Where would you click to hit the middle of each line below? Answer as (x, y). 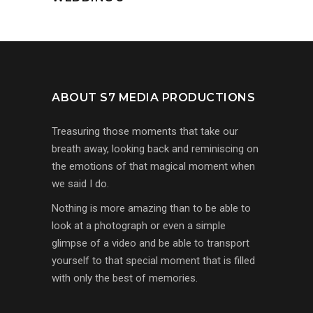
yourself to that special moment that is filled (153, 260)
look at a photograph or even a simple (139, 225)
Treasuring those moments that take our (145, 131)
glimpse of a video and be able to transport (151, 243)
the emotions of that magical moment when (153, 166)
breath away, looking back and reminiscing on (155, 148)
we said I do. (80, 183)
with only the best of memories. (125, 278)
